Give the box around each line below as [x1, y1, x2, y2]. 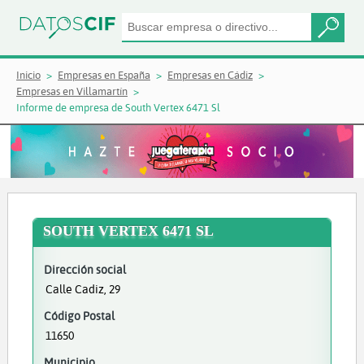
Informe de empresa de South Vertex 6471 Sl [16, 101, 220, 114]
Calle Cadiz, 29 [45, 281, 120, 297]
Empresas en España [58, 68, 150, 81]
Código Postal [43, 308, 115, 323]
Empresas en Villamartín [16, 84, 128, 97]
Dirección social [43, 262, 126, 277]
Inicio [16, 68, 41, 81]
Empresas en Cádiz [167, 68, 253, 81]
